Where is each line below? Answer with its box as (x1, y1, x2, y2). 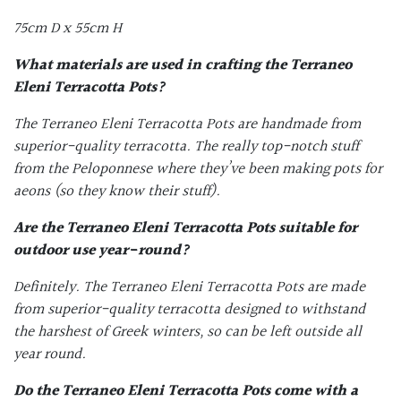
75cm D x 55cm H (13, 17, 122, 41)
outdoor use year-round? (13, 239, 189, 263)
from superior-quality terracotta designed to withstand (13, 298, 365, 322)
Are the (13, 217, 66, 241)
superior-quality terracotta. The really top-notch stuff (13, 135, 359, 159)
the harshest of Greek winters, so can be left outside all (13, 320, 362, 345)
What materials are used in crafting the (13, 54, 290, 78)
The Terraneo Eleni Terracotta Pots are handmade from (13, 113, 361, 137)
